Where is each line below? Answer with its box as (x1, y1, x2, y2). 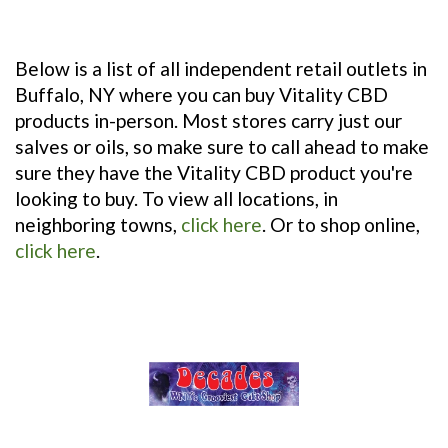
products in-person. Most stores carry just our (15, 108, 402, 132)
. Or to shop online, (262, 212, 420, 236)
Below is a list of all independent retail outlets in (15, 56, 427, 80)
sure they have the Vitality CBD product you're (15, 160, 413, 184)
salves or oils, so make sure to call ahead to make (15, 134, 429, 158)
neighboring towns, (15, 212, 181, 236)
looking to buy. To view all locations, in (15, 186, 338, 210)
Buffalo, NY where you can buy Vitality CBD (15, 82, 388, 106)
